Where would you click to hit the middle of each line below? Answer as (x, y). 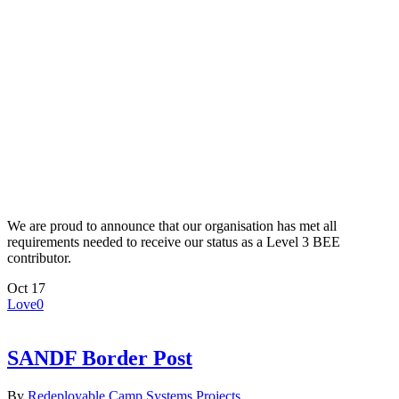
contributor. (39, 257)
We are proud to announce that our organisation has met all (172, 225)
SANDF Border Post (100, 358)
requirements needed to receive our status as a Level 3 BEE (174, 241)
